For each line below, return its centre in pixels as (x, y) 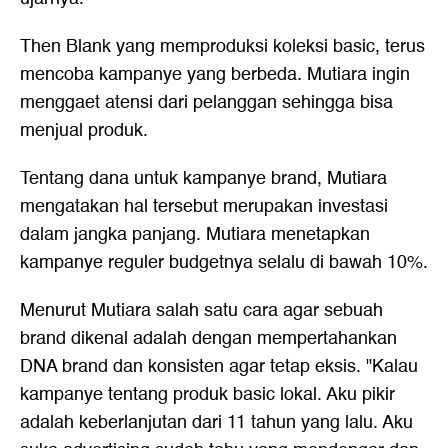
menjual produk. (84, 130)
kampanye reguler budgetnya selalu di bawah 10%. (224, 262)
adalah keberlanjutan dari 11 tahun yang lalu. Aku (216, 422)
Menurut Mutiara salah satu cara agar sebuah (201, 310)
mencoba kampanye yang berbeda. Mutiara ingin (215, 74)
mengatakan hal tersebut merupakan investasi (204, 206)
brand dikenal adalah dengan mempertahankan (208, 338)
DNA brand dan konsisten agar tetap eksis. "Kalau (219, 366)
